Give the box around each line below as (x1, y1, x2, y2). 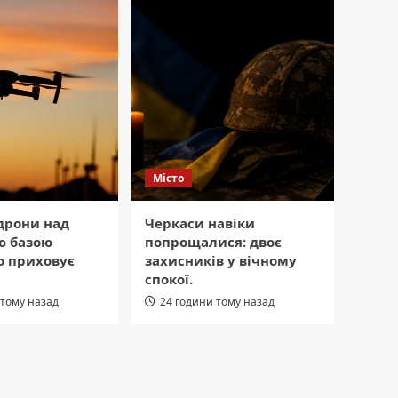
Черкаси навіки (145, 213, 255, 232)
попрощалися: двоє (145, 232, 282, 251)
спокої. (145, 269, 193, 288)
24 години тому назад (160, 293, 275, 309)
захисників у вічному (145, 251, 297, 269)
